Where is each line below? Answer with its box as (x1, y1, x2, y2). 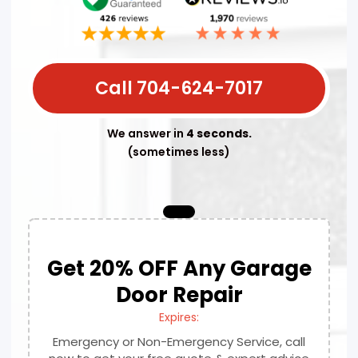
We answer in (106, 125, 186, 141)
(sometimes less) (128, 143, 230, 160)
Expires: (159, 308, 199, 325)
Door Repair (115, 280, 243, 309)
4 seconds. (185, 125, 252, 141)
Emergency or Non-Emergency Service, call (53, 332, 305, 350)
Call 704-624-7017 (95, 75, 263, 101)
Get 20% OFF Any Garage (46, 253, 312, 283)
